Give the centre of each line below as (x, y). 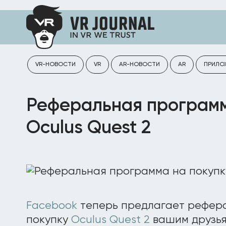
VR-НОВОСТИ (55, 65)
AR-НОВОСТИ (139, 65)
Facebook (52, 206)
